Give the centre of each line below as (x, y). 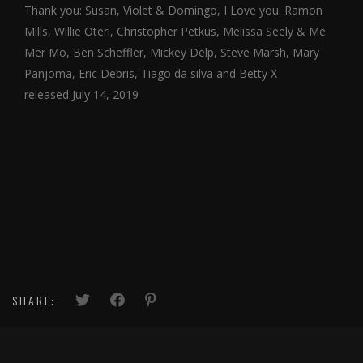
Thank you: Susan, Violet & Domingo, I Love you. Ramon (173, 10)
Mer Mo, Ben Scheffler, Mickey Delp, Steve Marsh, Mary (172, 52)
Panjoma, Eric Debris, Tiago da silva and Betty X (151, 73)
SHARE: (34, 300)
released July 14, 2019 (81, 94)
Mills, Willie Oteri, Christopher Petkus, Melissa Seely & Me (175, 31)
